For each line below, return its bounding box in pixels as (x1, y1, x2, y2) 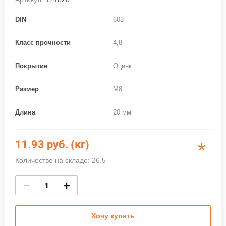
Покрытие (15, 62, 47, 70)
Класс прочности (15, 39, 71, 47)
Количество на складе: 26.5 (15, 156, 106, 165)
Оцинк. (113, 62, 134, 70)
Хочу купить (91, 212, 135, 220)
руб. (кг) (47, 138, 89, 151)
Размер (15, 85, 39, 93)
